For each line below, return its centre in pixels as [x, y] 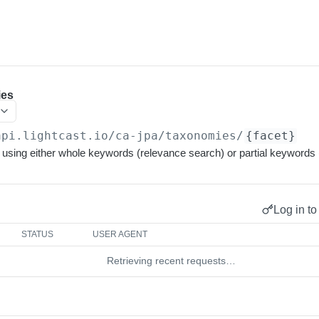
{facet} [271, 136]
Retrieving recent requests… [171, 261]
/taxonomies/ [201, 136]
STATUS [38, 234]
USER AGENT [120, 234]
